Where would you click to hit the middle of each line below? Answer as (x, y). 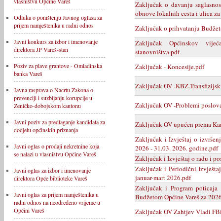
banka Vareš (28, 74)
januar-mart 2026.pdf (163, 177)
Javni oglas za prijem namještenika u (56, 194)
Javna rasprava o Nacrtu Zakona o (54, 90)
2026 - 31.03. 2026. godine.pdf (177, 148)
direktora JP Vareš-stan (41, 49)
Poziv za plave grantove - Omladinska (58, 66)
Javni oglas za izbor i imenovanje (52, 170)
